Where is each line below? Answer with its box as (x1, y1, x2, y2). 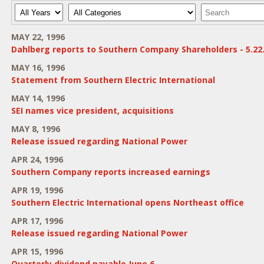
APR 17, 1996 (11, 215, 63, 226)
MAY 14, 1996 (11, 93, 65, 104)
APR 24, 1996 (11, 154, 63, 165)
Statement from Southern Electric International (11, 74, 215, 85)
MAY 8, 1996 (11, 123, 60, 134)
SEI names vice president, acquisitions (11, 105, 174, 116)
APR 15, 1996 (11, 246, 63, 257)
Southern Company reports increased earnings (11, 166, 210, 177)
